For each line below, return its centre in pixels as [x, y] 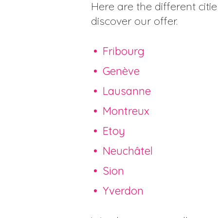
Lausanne [127, 91]
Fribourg [124, 51]
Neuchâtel [128, 151]
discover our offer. [134, 21]
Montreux [126, 111]
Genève [121, 71]
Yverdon [123, 191]
